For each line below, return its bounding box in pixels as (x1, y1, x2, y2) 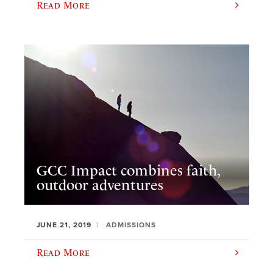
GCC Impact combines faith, (37, 162, 221, 180)
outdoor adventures (37, 177, 164, 194)
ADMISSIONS (106, 221, 157, 230)
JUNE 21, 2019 (36, 221, 92, 230)
